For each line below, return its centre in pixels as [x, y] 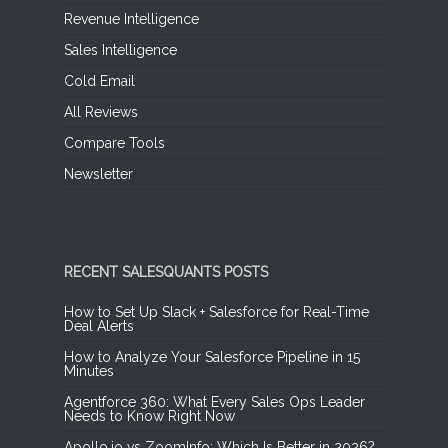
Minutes [89, 370]
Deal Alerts [99, 325]
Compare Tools [114, 142]
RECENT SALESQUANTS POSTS [166, 271]
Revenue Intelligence [131, 18]
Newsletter [98, 173]
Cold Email [99, 80]
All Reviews [101, 111]
